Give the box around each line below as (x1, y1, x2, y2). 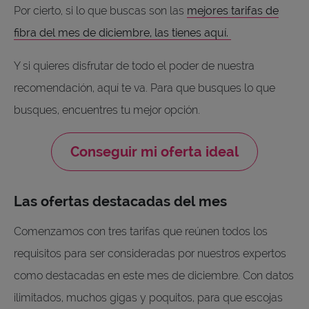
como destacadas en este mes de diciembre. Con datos (14, 269, 294, 283)
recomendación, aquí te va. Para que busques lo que (14, 81, 275, 95)
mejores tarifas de (187, 4, 279, 18)
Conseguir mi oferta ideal (70, 143, 239, 161)
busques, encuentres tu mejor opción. (14, 103, 203, 117)
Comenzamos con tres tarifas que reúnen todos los (14, 225, 268, 239)
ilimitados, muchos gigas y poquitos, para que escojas (14, 291, 283, 305)
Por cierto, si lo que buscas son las (14, 4, 187, 18)
